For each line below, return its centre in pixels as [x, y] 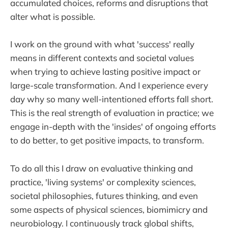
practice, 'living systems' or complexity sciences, [103, 182]
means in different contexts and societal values [102, 58]
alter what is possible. [53, 17]
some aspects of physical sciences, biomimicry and [109, 209]
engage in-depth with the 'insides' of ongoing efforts [113, 127]
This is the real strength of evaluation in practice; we [112, 113]
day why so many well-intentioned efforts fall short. [112, 99]
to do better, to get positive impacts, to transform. [107, 140]
